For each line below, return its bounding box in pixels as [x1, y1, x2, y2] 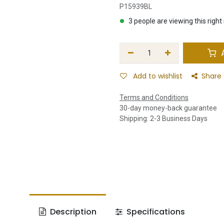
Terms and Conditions [119, 93, 188, 101]
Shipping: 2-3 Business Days [119, 114, 207, 122]
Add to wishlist [133, 70, 182, 81]
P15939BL [119, 2, 152, 10]
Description [47, 205, 96, 217]
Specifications [124, 205, 185, 217]
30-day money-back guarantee [119, 103, 217, 112]
